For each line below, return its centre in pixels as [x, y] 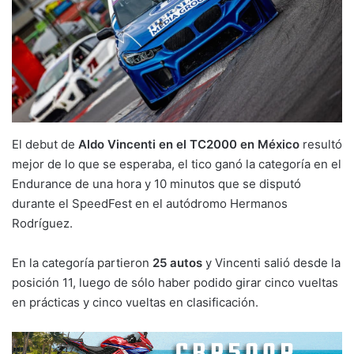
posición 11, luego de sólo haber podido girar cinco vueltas [175, 282]
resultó [321, 144]
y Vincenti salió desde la [271, 262]
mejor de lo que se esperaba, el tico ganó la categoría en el [177, 164]
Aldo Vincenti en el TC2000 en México [189, 144]
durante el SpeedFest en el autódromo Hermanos [150, 203]
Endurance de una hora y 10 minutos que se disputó [156, 183]
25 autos [177, 262]
